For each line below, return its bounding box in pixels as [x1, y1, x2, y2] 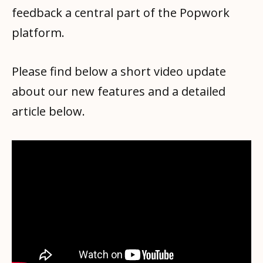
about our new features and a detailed [12, 83, 225, 99]
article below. [12, 103, 85, 119]
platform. [12, 24, 65, 41]
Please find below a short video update [12, 63, 226, 79]
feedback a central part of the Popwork [12, 4, 230, 21]
